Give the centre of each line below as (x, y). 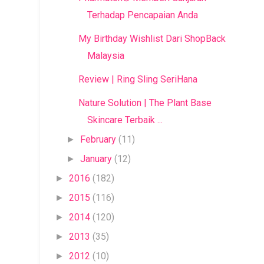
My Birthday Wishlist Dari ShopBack (152, 39)
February (98, 139)
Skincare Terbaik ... (125, 120)
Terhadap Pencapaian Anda (142, 15)
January (96, 159)
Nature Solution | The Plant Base (145, 103)
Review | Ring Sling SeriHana (138, 79)
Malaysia (105, 56)
